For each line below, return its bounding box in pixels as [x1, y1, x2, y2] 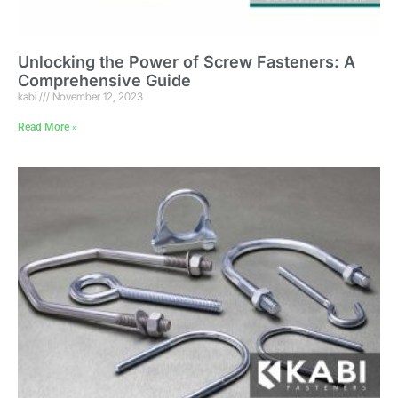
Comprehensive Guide [18, 70, 191, 90]
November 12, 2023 [50, 89, 143, 103]
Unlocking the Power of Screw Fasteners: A [18, 52, 355, 71]
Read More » [18, 120, 77, 133]
